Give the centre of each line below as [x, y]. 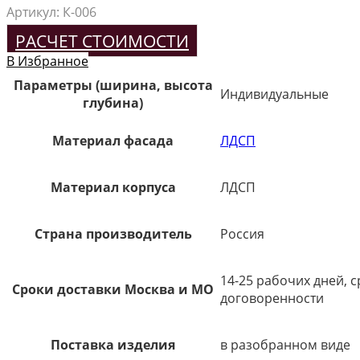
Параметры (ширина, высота [113, 85]
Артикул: [35, 12]
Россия [242, 233]
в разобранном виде [285, 344]
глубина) [113, 102]
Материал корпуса [113, 187]
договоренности [272, 298]
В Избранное [47, 61]
